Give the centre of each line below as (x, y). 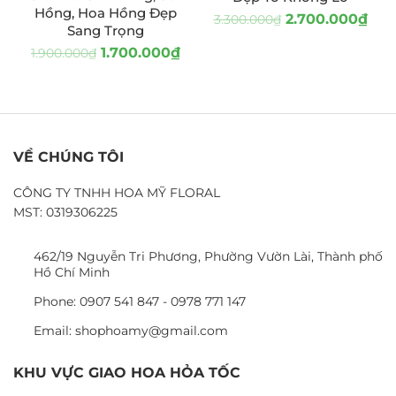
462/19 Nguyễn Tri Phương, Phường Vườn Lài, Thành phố (208, 256)
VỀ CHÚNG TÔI (69, 157)
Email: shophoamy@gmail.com (130, 331)
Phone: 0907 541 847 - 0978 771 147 (139, 301)
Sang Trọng (106, 30)
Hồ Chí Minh (71, 272)
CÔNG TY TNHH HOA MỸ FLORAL (117, 193)
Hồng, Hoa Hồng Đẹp (106, 13)
